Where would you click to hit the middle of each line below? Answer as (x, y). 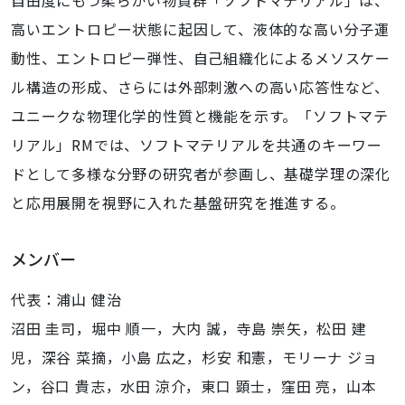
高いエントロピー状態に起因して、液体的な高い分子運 (200, 29)
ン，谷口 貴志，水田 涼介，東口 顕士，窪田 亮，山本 (194, 386)
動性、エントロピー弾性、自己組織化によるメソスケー (201, 58)
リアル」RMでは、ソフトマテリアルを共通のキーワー (197, 145)
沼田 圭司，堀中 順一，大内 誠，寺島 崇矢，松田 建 (189, 328)
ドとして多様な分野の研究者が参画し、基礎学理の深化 (201, 174)
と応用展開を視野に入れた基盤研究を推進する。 (178, 202)
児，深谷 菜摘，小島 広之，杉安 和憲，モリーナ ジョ (194, 357)
